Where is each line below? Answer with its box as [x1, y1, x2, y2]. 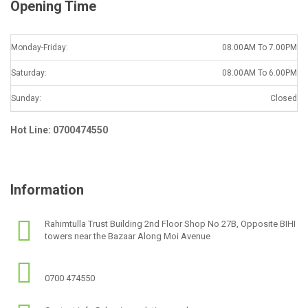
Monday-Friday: [11, 43, 68, 53]
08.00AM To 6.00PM [222, 68, 297, 78]
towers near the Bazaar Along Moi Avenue [45, 230, 211, 241]
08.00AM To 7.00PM [222, 43, 297, 53]
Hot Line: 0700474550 [10, 124, 108, 136]
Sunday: [11, 93, 41, 104]
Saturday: [11, 68, 47, 78]
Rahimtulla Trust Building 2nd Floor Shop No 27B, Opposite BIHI [45, 218, 296, 229]
